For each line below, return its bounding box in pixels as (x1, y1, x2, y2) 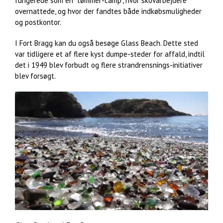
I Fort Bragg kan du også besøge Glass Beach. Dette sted (15, 38, 198, 48)
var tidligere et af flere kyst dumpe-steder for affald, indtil (15, 49, 205, 59)
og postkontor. (15, 17, 61, 27)
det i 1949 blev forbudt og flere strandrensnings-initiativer (15, 60, 203, 70)
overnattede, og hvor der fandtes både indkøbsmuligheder (15, 6, 202, 16)
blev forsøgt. (15, 71, 56, 81)
